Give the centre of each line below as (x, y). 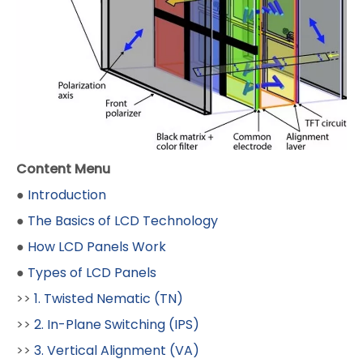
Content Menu (63, 169)
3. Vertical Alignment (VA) (117, 350)
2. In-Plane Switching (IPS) (117, 324)
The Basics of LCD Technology (123, 220)
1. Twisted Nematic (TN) (109, 298)
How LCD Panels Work (97, 246)
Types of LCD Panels (92, 272)
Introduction (67, 194)
